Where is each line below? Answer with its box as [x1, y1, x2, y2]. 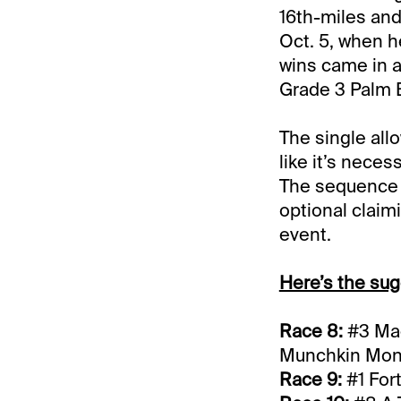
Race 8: [278, 319, 343, 343]
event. [278, 222, 331, 246]
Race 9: [278, 367, 342, 391]
